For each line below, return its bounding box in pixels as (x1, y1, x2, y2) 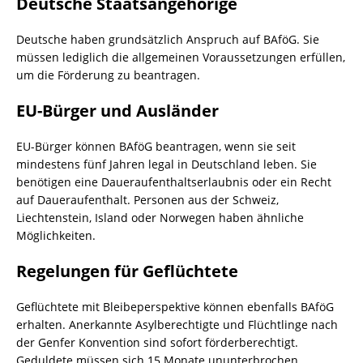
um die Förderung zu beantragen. (16, 67, 200, 83)
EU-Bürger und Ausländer (16, 100, 219, 122)
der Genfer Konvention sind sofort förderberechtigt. (16, 335, 298, 350)
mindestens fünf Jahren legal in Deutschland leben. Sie (16, 156, 317, 172)
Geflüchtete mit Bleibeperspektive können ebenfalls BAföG (16, 299, 334, 314)
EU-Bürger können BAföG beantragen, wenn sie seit (16, 139, 296, 154)
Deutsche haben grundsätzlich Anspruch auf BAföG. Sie (16, 32, 319, 47)
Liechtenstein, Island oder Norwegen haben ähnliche (16, 210, 304, 225)
